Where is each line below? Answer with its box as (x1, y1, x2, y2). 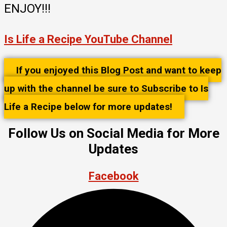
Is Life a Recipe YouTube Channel (4, 32, 172, 46)
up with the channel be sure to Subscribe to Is (4, 82, 208, 94)
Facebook (88, 169, 139, 182)
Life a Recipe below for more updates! (4, 100, 172, 112)
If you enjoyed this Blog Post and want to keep (16, 64, 221, 76)
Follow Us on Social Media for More (8, 125, 219, 141)
